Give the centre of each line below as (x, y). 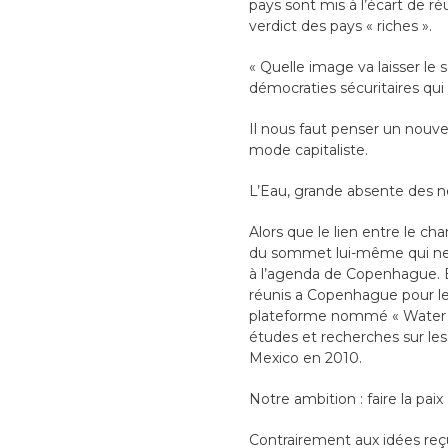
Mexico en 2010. (305, 358)
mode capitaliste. (308, 150)
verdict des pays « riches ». (340, 26)
